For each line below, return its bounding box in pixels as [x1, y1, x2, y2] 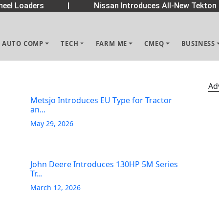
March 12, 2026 [30, 183, 81, 192]
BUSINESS [181, 39, 215, 48]
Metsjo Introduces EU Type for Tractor [30, 95, 172, 106]
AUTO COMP [1, 39, 44, 48]
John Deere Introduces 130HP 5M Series [30, 159, 178, 170]
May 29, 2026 [30, 119, 73, 128]
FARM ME [95, 39, 128, 48]
